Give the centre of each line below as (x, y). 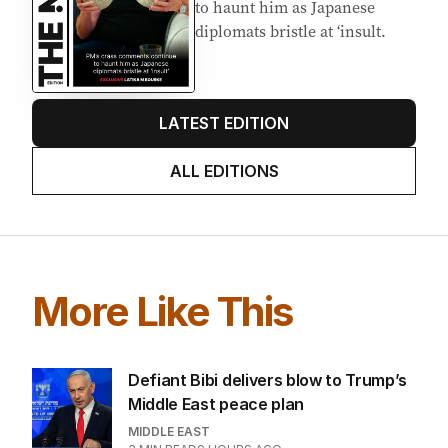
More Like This (162, 373)
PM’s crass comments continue (305, 44)
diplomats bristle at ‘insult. (290, 92)
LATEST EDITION (224, 184)
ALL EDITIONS (224, 232)
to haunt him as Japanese (285, 68)
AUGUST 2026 (264, 20)
